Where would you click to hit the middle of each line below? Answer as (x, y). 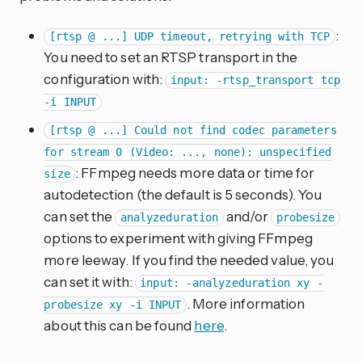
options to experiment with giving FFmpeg (178, 238)
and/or (247, 217)
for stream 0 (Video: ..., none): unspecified (188, 152)
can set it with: (89, 282)
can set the (80, 217)
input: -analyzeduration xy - (232, 283)
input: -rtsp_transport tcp (255, 80)
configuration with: (105, 79)
